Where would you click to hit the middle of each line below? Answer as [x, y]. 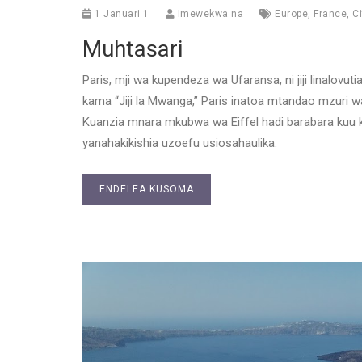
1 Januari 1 [120, 13]
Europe [291, 13]
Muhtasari [133, 48]
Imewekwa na [209, 13]
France [330, 13]
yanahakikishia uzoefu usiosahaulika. [180, 143]
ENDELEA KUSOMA [147, 189]
